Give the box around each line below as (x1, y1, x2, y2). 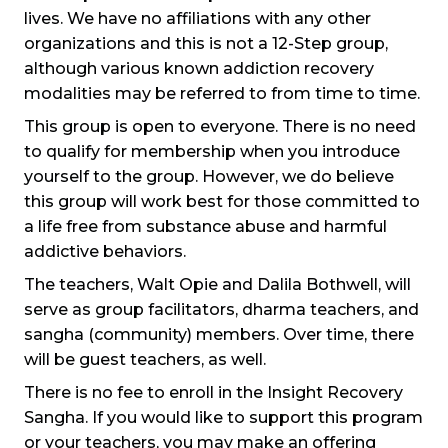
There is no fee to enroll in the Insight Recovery (24, 383, 403, 402)
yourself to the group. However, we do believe (24, 167, 394, 186)
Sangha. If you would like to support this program (24, 408, 423, 427)
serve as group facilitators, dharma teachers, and (24, 300, 419, 319)
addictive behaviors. (24, 242, 186, 261)
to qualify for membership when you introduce (24, 142, 400, 161)
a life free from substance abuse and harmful (24, 217, 387, 236)
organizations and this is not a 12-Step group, (24, 34, 388, 53)
